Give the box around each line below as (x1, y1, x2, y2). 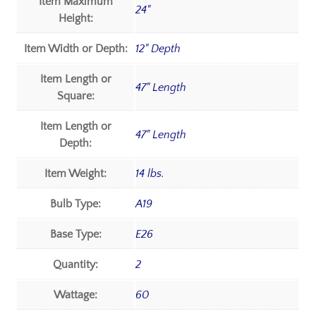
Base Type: (49, 228, 102, 241)
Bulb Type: (50, 197, 102, 211)
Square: (56, 90, 95, 103)
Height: (58, 12, 93, 25)
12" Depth (135, 42, 181, 56)
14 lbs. (135, 167, 165, 181)
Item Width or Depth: (23, 42, 128, 56)
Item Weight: (44, 167, 107, 181)
